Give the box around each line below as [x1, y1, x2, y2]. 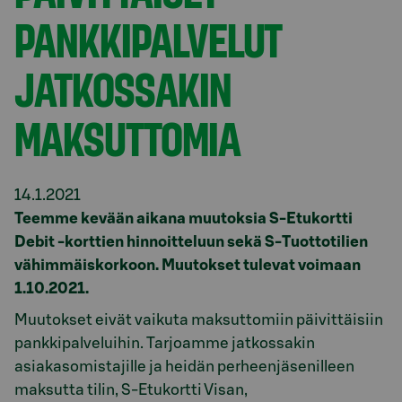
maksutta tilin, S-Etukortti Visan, [14, 381, 248, 398]
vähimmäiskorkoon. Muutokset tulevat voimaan [14, 258, 361, 273]
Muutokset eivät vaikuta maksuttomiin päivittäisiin [14, 311, 383, 328]
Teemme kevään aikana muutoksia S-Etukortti [14, 211, 353, 226]
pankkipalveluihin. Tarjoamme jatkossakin [14, 335, 315, 351]
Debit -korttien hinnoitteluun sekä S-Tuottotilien [14, 234, 368, 249]
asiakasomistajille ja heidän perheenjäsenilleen [14, 358, 354, 374]
